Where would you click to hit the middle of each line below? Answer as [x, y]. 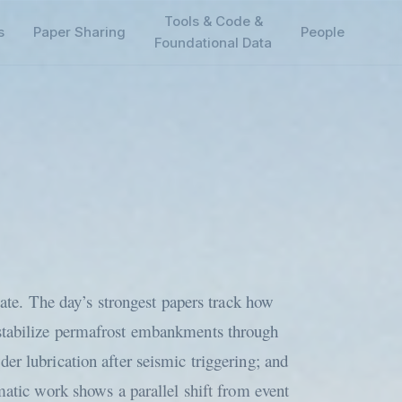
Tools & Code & [213, 21]
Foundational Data [213, 43]
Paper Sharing [79, 32]
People [323, 32]
